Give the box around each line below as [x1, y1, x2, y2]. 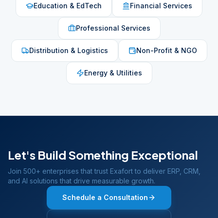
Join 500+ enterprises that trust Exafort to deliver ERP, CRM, [8, 167, 200, 175]
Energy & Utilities [84, 69, 142, 77]
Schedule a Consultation [62, 193, 148, 201]
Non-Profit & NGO [136, 46, 197, 54]
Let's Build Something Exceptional [8, 147, 198, 162]
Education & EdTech [34, 1, 102, 10]
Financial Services [130, 1, 192, 10]
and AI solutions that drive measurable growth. [8, 177, 155, 185]
